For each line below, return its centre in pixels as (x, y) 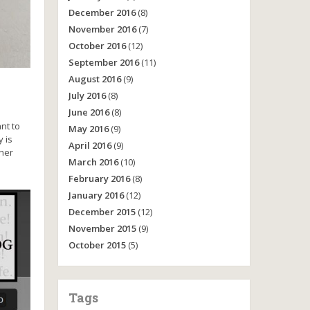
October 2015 (97, 245)
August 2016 (94, 79)
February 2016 (99, 179)
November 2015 (102, 228)
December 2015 (102, 212)
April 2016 (90, 145)
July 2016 (87, 95)
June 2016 (89, 112)
